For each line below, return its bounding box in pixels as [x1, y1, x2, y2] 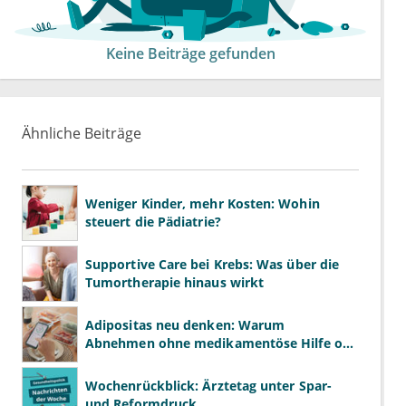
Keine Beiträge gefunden [105, 43, 275, 64]
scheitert [85, 353, 141, 371]
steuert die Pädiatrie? [85, 213, 221, 231]
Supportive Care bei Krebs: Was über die [85, 256, 340, 274]
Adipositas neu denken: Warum [85, 316, 285, 334]
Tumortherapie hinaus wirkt [85, 274, 265, 292]
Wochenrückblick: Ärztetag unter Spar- [85, 377, 332, 395]
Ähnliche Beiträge [22, 123, 141, 144]
